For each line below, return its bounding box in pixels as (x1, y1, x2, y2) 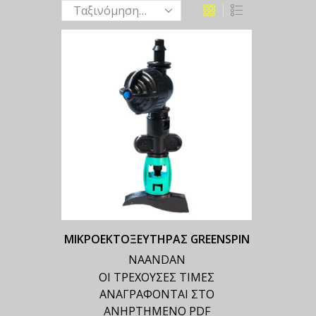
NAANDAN (128, 252, 186, 268)
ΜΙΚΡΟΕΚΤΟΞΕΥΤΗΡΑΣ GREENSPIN (63, 231, 250, 248)
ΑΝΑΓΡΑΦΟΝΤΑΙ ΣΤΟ (99, 286, 214, 303)
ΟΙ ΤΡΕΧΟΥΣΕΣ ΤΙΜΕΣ (99, 269, 214, 286)
